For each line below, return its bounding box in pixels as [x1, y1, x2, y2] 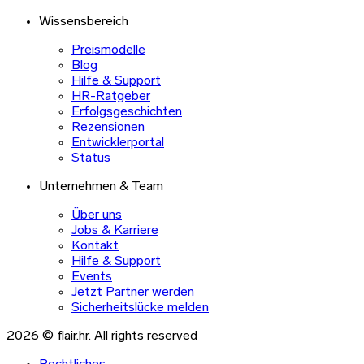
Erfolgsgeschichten [71, 106, 182, 119]
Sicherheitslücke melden [71, 301, 209, 315]
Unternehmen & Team [39, 180, 163, 194]
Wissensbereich [39, 15, 128, 29]
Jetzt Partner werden [71, 286, 194, 300]
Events [71, 271, 112, 284]
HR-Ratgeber [71, 90, 150, 104]
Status [71, 152, 110, 166]
